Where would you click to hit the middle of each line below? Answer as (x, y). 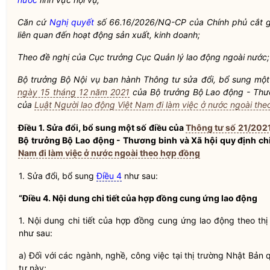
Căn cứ (33, 22)
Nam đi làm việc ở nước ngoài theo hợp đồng (109, 153)
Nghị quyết (72, 22)
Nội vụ (87, 79)
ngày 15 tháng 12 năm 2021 (74, 92)
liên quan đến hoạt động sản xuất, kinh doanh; (109, 35)
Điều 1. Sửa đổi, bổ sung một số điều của (102, 127)
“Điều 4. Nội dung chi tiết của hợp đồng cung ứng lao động (138, 198)
